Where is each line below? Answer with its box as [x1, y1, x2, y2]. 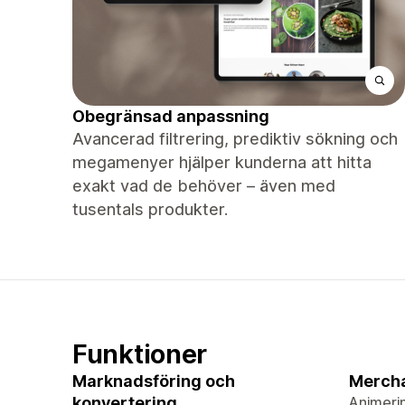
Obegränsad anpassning [72, 107, 269, 126]
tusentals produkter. [72, 200, 228, 219]
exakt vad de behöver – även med [72, 176, 335, 195]
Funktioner [72, 338, 208, 370]
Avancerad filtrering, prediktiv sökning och [72, 129, 398, 148]
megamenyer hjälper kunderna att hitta [72, 153, 372, 172]
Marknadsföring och [72, 372, 235, 391]
